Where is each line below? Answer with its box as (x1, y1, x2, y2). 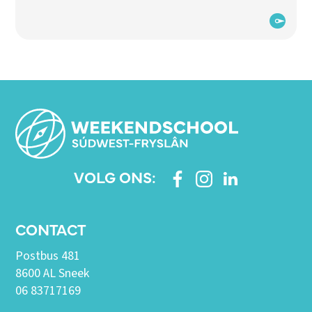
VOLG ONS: (73, 165, 156, 187)
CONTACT (15, 218, 86, 240)
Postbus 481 (15, 247, 81, 265)
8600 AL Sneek (15, 265, 90, 283)
